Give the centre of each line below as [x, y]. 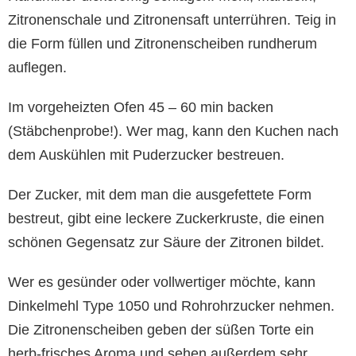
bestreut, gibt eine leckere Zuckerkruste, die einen [166, 219]
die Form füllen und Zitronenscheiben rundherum [163, 44]
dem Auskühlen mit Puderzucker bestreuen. [146, 155]
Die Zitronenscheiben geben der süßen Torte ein [161, 330]
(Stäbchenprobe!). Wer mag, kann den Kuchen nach [173, 132]
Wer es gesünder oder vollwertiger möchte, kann [162, 282]
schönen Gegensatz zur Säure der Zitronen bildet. [166, 243]
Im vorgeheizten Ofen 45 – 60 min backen [141, 108]
